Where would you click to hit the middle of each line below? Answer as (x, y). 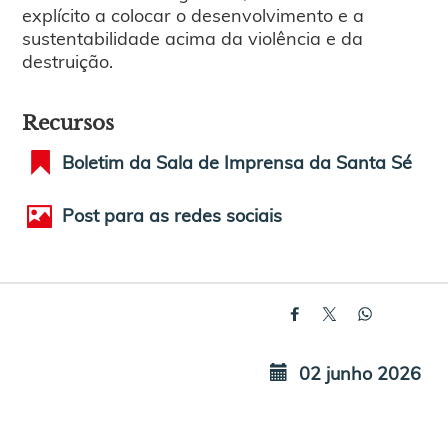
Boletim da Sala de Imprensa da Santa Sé (237, 161)
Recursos (68, 122)
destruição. (68, 60)
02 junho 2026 (358, 372)
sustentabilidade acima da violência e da (193, 37)
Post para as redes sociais (172, 214)
